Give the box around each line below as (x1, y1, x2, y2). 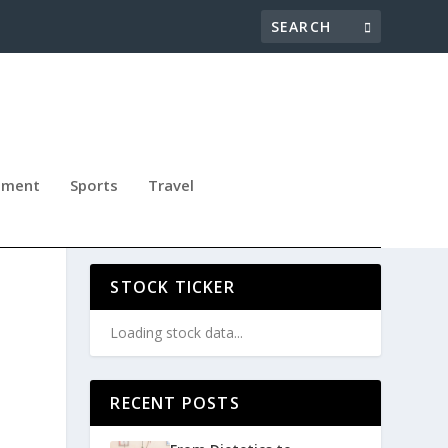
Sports (70, 175, 118, 195)
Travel (148, 175, 194, 195)
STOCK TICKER (110, 276, 235, 299)
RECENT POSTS (110, 392, 240, 415)
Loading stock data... (110, 323, 244, 343)
